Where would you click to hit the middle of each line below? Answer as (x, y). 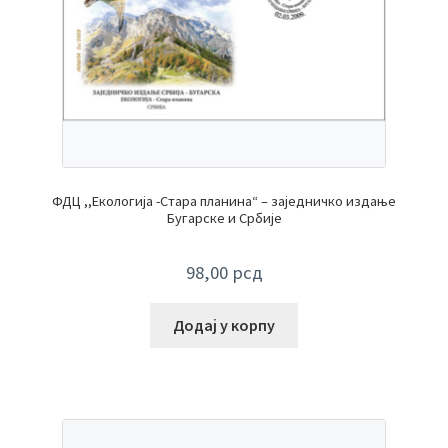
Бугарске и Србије (224, 218)
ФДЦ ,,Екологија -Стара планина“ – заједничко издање (224, 201)
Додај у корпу (224, 325)
